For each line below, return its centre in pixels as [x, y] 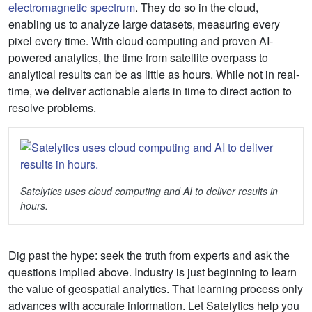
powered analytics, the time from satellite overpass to [138, 57]
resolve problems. [52, 107]
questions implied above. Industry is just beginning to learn [153, 272]
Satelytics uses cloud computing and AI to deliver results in [149, 190]
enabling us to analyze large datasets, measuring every [144, 24]
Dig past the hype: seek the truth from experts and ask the [149, 255]
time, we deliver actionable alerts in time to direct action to [150, 91]
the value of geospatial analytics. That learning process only [156, 288]
